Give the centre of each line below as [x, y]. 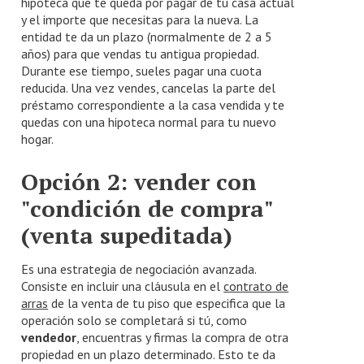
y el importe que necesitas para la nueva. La [140, 19]
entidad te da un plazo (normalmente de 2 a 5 [147, 36]
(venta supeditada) [127, 235]
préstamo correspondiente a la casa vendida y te [153, 104]
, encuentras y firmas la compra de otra [183, 337]
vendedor [49, 337]
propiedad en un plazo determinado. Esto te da [149, 354]
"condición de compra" [147, 208]
